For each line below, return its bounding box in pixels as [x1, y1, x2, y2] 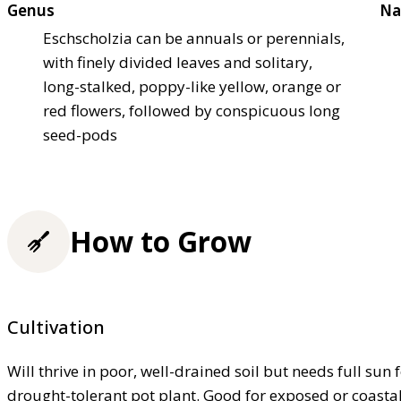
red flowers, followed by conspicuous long [43, 100, 340, 122]
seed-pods [43, 124, 117, 146]
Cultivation [7, 315, 105, 340]
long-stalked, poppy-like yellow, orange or [43, 76, 341, 98]
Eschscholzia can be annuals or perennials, [43, 28, 345, 49]
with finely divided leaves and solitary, [43, 52, 312, 73]
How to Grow [70, 222, 252, 261]
